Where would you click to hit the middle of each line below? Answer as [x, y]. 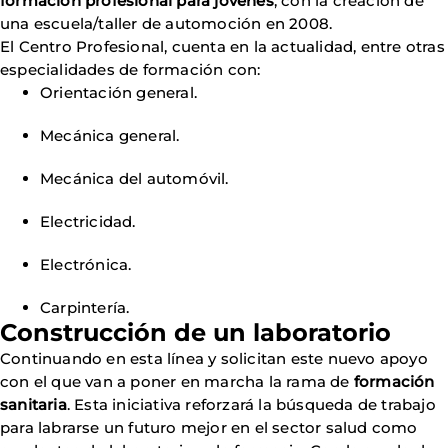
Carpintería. [85, 307]
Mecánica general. [110, 135]
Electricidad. [88, 221]
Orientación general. [118, 92]
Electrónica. [86, 264]
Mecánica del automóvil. [134, 178]
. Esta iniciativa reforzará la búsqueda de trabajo [251, 404]
